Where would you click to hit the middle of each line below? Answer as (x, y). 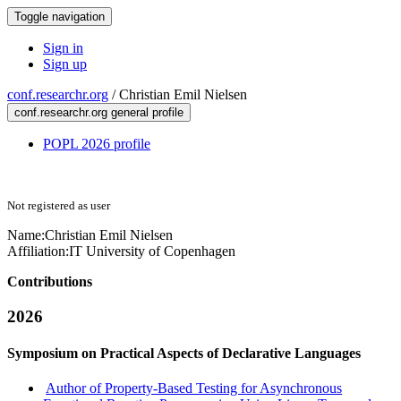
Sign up (65, 64)
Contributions (50, 282)
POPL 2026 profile (97, 144)
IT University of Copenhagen (152, 251)
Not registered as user (59, 205)
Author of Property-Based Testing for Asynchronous (194, 388)
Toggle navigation (60, 17)
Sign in (63, 48)
